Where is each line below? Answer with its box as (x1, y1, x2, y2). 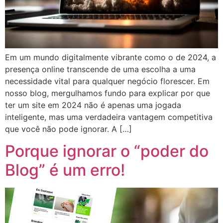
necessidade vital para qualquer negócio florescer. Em (5, 76, 210, 86)
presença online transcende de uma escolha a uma (5, 64, 196, 74)
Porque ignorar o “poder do (5, 141, 209, 161)
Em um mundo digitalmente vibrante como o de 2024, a (5, 52, 216, 62)
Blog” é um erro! (5, 160, 125, 180)
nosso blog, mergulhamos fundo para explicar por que (5, 88, 210, 98)
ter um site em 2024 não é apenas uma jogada (5, 100, 181, 110)
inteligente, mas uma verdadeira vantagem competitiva (5, 111, 213, 122)
